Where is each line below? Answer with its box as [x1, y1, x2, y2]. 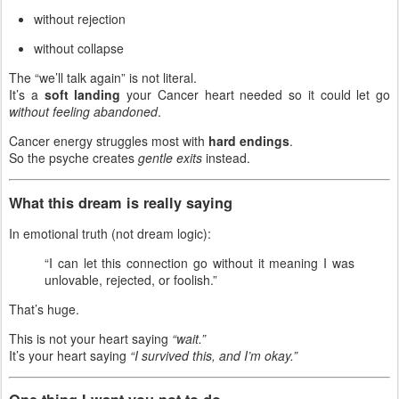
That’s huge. [9, 299, 79, 318]
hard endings [208, 132, 289, 151]
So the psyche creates [9, 149, 138, 167]
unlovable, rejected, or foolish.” [45, 270, 217, 289]
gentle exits [138, 149, 202, 167]
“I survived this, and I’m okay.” [130, 346, 297, 364]
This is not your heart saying [9, 329, 172, 347]
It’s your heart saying [9, 346, 130, 364]
